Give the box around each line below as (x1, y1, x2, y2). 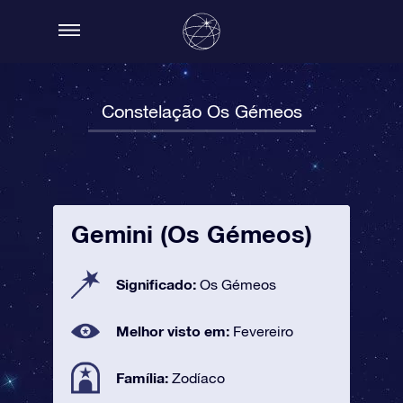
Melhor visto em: (116, 322, 233, 339)
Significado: (116, 275, 200, 292)
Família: (116, 369, 172, 386)
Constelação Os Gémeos (101, 101, 302, 121)
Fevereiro (233, 323, 293, 339)
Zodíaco (172, 370, 225, 386)
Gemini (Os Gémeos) (71, 219, 312, 248)
